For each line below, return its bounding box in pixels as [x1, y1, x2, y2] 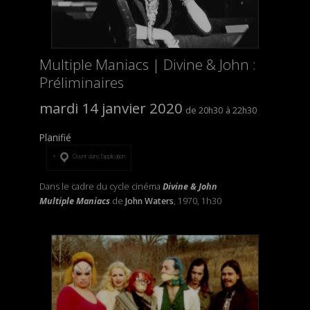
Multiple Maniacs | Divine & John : [39, 54, 256, 74]
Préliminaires [39, 72, 124, 92]
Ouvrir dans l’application [71, 152, 125, 160]
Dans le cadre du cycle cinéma [39, 181, 163, 193]
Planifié [39, 130, 71, 144]
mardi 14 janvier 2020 [39, 98, 183, 118]
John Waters [122, 195, 174, 208]
